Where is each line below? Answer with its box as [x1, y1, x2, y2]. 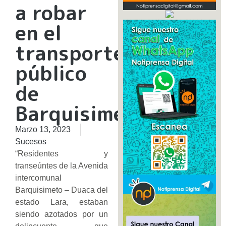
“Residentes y [15, 149, 108, 158]
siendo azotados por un [15, 210, 108, 219]
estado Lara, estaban [15, 198, 108, 207]
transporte [15, 39, 125, 68]
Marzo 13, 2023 [15, 125, 71, 134]
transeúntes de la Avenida [15, 161, 108, 171]
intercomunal [15, 174, 62, 183]
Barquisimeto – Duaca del [15, 186, 108, 195]
